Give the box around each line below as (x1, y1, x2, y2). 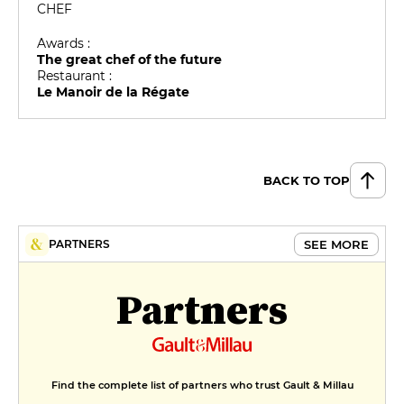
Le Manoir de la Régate (37, 84, 190, 101)
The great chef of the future (37, 51, 223, 69)
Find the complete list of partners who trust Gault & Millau (50, 378, 353, 391)
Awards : (37, 35, 91, 52)
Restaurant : (37, 68, 113, 85)
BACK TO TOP (263, 172, 350, 188)
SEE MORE (304, 236, 369, 252)
